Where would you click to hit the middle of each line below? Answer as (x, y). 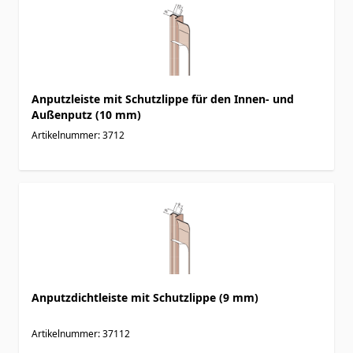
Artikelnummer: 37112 (81, 333)
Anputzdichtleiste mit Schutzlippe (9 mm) (145, 297)
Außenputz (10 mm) (86, 114)
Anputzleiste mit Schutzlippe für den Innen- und (163, 98)
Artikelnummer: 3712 (78, 135)
